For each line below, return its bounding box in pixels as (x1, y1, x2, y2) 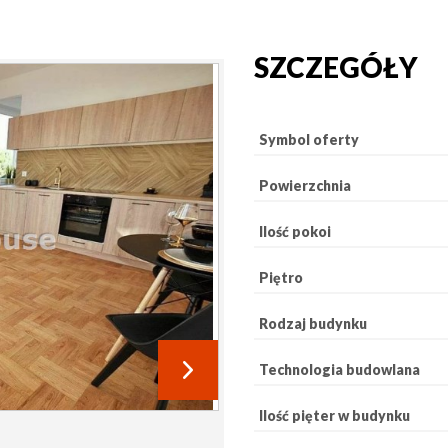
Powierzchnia (259, 177, 351, 194)
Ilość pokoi (259, 223, 331, 240)
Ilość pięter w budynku (259, 407, 410, 424)
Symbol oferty (259, 131, 359, 148)
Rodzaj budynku (259, 315, 367, 332)
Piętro (259, 269, 303, 286)
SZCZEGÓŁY (254, 50, 418, 84)
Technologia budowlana (259, 361, 420, 378)
